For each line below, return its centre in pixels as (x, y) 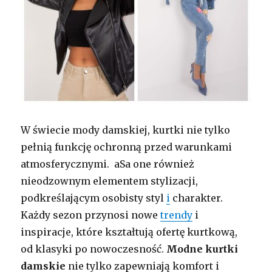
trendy (177, 215)
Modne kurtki (202, 249)
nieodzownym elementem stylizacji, (110, 181)
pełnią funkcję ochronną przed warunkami (127, 147)
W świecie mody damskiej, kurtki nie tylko (126, 130)
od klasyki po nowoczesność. (94, 249)
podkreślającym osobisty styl (94, 198)
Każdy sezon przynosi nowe (91, 215)
